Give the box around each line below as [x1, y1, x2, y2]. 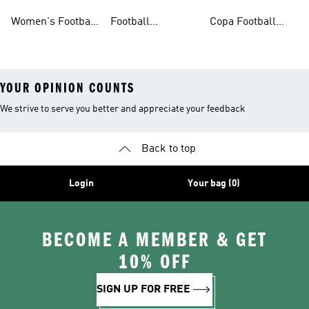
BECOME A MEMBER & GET [41, 228, 268, 252]
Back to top [141, 143, 196, 154]
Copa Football [210, 17, 276, 28]
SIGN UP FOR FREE [97, 284, 190, 295]
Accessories [110, 33, 169, 44]
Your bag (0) [188, 179, 240, 188]
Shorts [110, 6, 142, 17]
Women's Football [11, 17, 97, 28]
